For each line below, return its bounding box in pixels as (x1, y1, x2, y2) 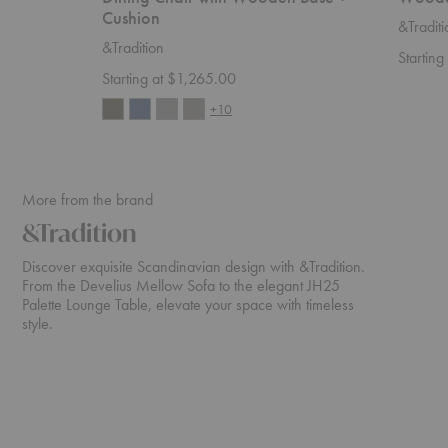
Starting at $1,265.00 (102, 68, 236, 90)
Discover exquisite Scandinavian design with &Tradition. (22, 256, 365, 278)
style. (22, 313, 53, 335)
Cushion (102, 6, 160, 30)
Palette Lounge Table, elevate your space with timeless (22, 294, 354, 316)
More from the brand (22, 189, 153, 211)
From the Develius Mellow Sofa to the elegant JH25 (22, 275, 340, 297)
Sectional (91, 400, 147, 422)
